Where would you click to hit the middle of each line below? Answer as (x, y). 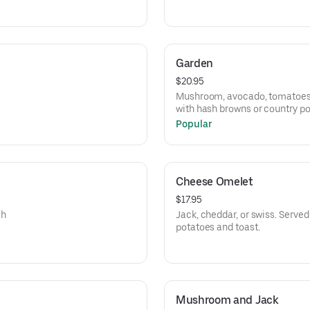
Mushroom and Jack (227, 300)
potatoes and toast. (218, 227)
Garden (195, 63)
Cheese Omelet (215, 182)
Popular (194, 124)
